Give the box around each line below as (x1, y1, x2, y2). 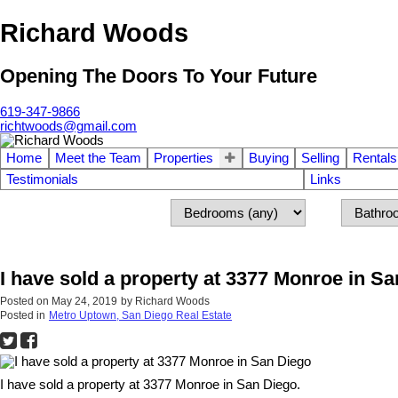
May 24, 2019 (52, 294, 117, 307)
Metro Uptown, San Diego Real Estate (49, 308, 232, 322)
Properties (154, 150, 214, 165)
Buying (248, 150, 289, 165)
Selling (301, 150, 340, 165)
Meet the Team (54, 150, 141, 165)
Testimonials (6, 171, 78, 187)
